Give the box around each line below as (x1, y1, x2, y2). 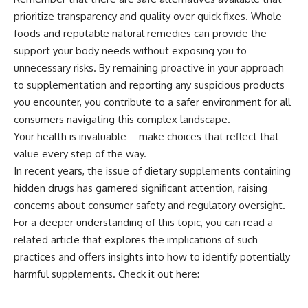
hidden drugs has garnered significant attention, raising (14, 181, 267, 195)
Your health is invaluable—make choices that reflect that (14, 129, 279, 143)
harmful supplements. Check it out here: (14, 267, 199, 280)
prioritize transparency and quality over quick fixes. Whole (14, 9, 282, 23)
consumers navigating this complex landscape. (14, 112, 230, 126)
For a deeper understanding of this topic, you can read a (14, 215, 273, 229)
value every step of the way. (14, 146, 146, 160)
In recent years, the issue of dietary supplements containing (14, 164, 291, 177)
